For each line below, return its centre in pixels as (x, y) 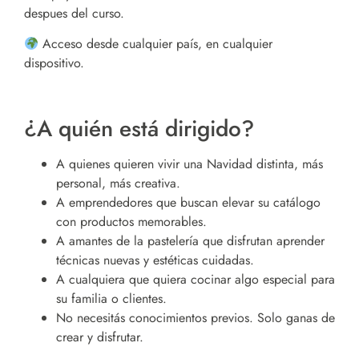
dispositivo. (54, 63)
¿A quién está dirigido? (139, 128)
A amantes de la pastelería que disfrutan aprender (190, 240)
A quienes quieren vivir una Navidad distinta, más (190, 163)
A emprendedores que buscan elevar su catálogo (188, 202)
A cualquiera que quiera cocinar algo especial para (196, 279)
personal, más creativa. (118, 183)
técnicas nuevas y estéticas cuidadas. (155, 260)
